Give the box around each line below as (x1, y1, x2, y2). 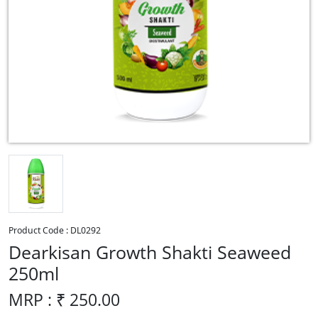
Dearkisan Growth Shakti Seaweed (9, 240, 291, 265)
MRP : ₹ (9, 288, 70, 312)
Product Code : (9, 224, 70, 237)
